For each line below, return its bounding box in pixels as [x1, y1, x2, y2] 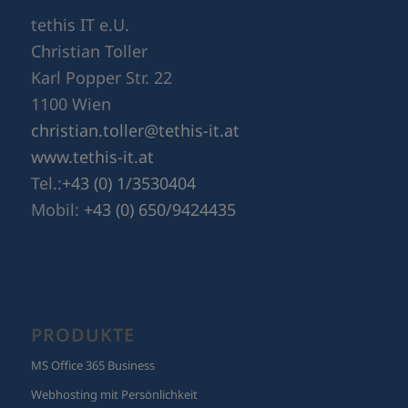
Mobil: [30, 135, 84, 158]
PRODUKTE [30, 259, 135, 284]
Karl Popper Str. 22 [30, 3, 172, 25]
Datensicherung [30, 352, 117, 369]
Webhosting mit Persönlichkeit [30, 322, 198, 340]
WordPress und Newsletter [30, 381, 177, 398]
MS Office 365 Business [30, 293, 155, 311]
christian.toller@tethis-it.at [30, 56, 240, 78]
